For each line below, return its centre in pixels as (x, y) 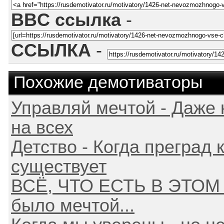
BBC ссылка (66, 20)
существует (59, 166)
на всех (42, 127)
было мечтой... (73, 205)
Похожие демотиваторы (108, 82)
